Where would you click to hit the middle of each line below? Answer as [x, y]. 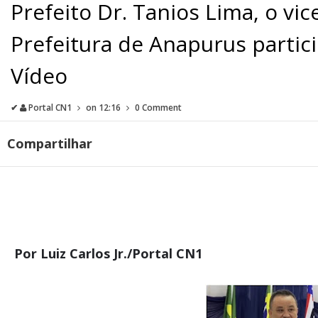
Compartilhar [51, 143]
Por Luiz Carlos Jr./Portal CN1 [108, 253]
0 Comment [158, 107]
